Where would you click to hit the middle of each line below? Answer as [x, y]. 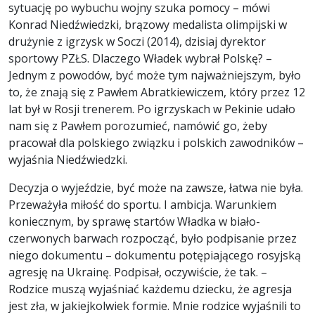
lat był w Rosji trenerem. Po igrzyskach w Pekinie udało [152, 109]
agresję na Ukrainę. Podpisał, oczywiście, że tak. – [138, 272]
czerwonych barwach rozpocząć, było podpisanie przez [153, 239]
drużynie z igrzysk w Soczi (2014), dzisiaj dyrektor [137, 42]
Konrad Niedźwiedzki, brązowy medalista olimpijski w [148, 25]
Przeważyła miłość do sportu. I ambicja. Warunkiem [142, 205]
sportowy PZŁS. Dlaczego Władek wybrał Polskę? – [140, 59]
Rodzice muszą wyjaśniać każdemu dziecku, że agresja [150, 289]
